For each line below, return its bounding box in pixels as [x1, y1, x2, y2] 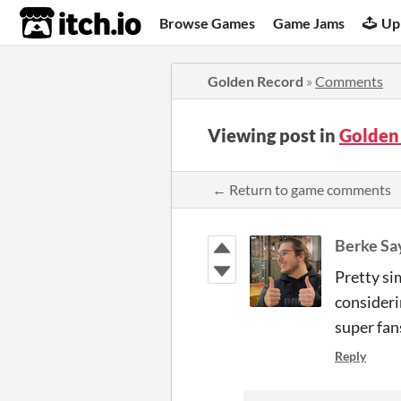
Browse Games [159, 13, 256, 31]
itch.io [19, 5, 98, 41]
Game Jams [273, 13, 346, 31]
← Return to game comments [212, 181, 391, 198]
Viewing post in [208, 124, 339, 146]
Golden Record [208, 73, 303, 90]
